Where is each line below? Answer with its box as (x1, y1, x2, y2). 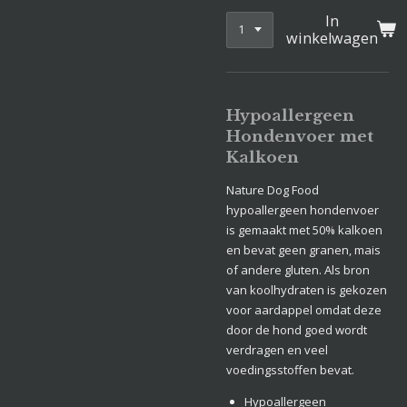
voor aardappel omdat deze (226, 302, 382, 318)
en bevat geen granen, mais (226, 242, 381, 258)
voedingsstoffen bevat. (226, 362, 354, 378)
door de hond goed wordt (226, 322, 367, 338)
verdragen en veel (226, 342, 328, 358)
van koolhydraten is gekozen (226, 282, 387, 298)
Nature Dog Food (226, 182, 319, 198)
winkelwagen (286, 27, 379, 48)
